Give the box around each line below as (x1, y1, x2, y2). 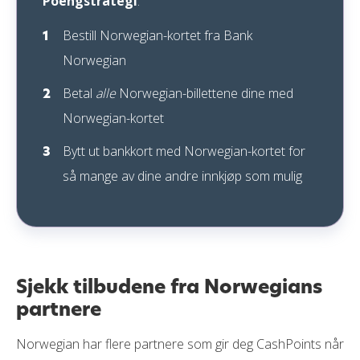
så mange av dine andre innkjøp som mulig (63, 167, 302, 186)
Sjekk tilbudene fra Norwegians (16, 273, 322, 301)
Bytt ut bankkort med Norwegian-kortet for (63, 142, 305, 161)
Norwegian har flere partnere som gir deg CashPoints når (16, 335, 344, 354)
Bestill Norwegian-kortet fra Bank (63, 27, 252, 45)
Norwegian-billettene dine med (116, 84, 293, 103)
